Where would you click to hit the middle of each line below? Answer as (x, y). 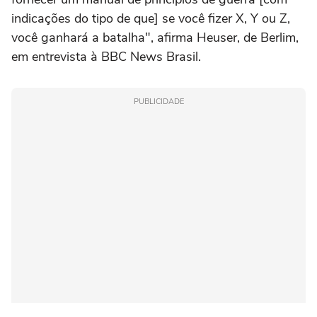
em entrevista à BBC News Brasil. (106, 56)
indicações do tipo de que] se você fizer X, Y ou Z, (151, 18)
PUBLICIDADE (158, 101)
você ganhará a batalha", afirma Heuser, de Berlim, (155, 37)
